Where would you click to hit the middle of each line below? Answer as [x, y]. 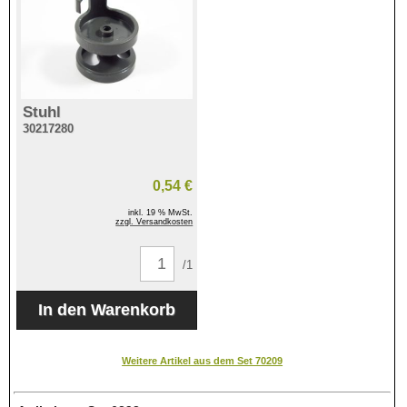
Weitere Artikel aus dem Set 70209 [203, 361]
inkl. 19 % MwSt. [161, 213]
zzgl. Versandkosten [154, 222]
